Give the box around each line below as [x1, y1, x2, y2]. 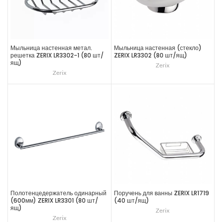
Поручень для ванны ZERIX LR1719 [113, 189, 209, 197]
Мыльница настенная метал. [10, 43, 92, 52]
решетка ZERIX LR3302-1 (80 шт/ [10, 51, 104, 59]
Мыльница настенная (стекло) [113, 43, 202, 52]
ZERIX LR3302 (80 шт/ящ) [113, 51, 187, 59]
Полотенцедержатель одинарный [10, 189, 107, 197]
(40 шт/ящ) [113, 196, 149, 205]
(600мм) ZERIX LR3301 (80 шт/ [10, 196, 98, 205]
